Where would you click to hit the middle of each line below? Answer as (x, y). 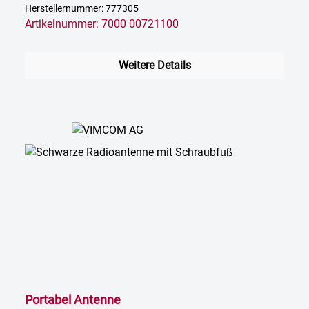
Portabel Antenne (73, 300)
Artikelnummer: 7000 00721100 (102, 24)
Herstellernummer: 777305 (82, 9)
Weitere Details (154, 66)
